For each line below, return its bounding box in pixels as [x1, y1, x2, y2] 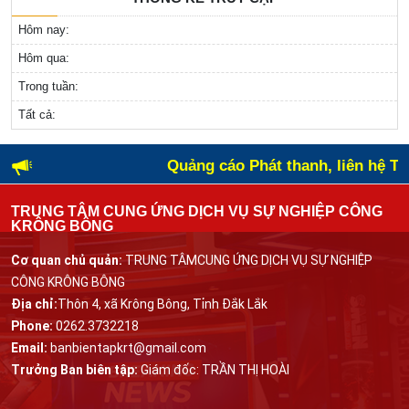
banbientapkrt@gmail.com [47, 341, 206, 356]
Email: [11, 341, 47, 356]
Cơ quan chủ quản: [11, 253, 122, 268]
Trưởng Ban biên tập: [11, 362, 138, 378]
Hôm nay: [18, 23, 69, 37]
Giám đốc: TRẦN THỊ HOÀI [138, 362, 289, 378]
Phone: [11, 319, 53, 334]
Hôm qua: [18, 51, 69, 66]
